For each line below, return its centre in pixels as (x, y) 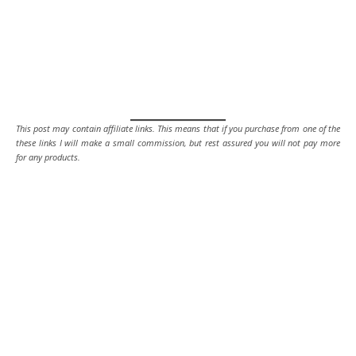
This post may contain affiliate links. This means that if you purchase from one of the (178, 128)
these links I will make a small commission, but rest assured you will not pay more (178, 142)
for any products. (48, 157)
